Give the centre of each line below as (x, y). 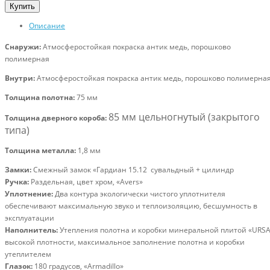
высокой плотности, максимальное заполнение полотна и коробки (125, 242)
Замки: (19, 170)
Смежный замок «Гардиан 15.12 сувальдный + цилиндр (133, 170)
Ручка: (17, 182)
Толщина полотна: (40, 98)
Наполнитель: (31, 230)
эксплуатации (30, 218)
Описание (47, 26)
